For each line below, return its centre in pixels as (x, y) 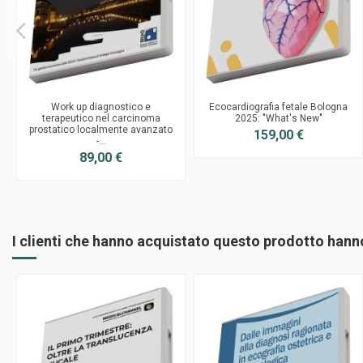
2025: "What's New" (278, 118)
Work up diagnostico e (101, 107)
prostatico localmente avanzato (101, 129)
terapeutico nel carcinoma (101, 118)
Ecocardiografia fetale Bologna (278, 107)
